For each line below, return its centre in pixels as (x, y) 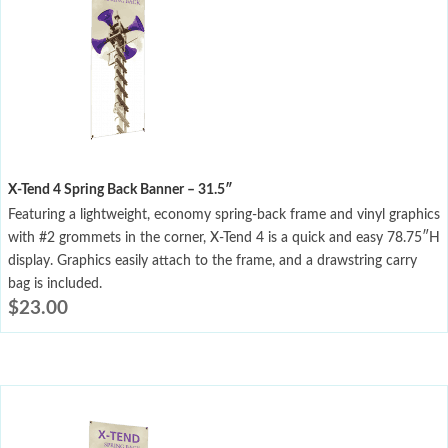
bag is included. (55, 284)
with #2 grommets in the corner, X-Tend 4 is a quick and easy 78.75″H (224, 238)
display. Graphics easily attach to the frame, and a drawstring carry (212, 261)
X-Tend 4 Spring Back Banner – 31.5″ (120, 190)
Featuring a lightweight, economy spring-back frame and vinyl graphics (224, 215)
